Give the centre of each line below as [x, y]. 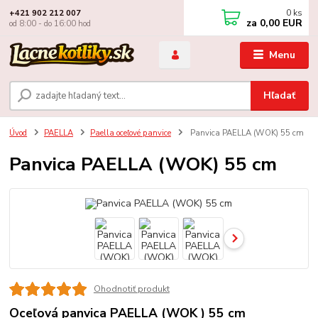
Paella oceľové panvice [130, 133]
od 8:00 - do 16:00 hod [50, 23]
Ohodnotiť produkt [131, 289]
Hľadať [280, 95]
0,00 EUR [280, 23]
